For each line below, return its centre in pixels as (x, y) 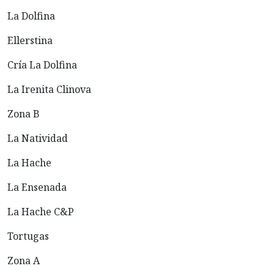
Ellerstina (30, 41)
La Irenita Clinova (49, 90)
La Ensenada (37, 187)
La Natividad (38, 139)
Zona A (24, 261)
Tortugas (28, 236)
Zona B (24, 114)
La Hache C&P (41, 212)
